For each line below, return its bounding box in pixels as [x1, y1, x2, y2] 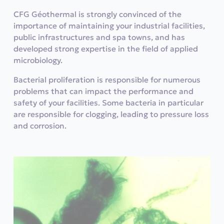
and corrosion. [13, 120, 66, 130]
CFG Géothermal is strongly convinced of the [13, 9, 181, 19]
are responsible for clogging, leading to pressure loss [13, 109, 209, 119]
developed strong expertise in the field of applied [13, 44, 198, 53]
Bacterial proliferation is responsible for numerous [13, 74, 200, 84]
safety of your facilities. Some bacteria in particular [13, 97, 203, 107]
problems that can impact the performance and [13, 86, 193, 96]
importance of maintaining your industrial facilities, [13, 21, 205, 30]
